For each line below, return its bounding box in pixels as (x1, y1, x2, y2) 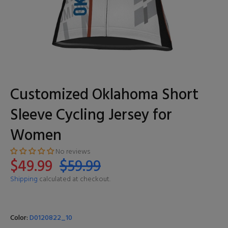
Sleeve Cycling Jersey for (10, 103, 172, 128)
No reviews (55, 146, 90, 158)
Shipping (10, 174, 38, 185)
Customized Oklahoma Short (10, 83, 198, 107)
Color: (10, 212, 30, 224)
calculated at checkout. (38, 174, 110, 185)
